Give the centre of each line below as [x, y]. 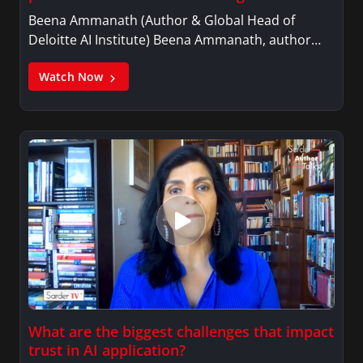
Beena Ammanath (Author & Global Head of [162, 21]
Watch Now [73, 77]
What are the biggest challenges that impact [181, 332]
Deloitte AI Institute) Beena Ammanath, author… [175, 40]
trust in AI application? [107, 350]
